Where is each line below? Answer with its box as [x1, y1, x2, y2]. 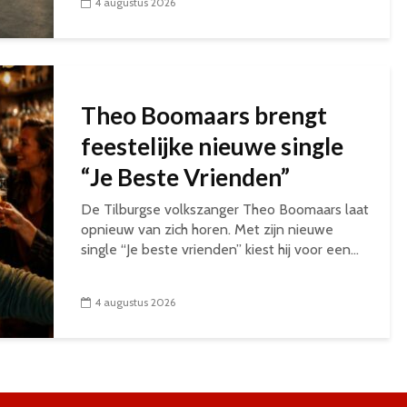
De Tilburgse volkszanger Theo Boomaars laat [81, 201, 369, 218]
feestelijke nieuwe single [81, 132, 343, 161]
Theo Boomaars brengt [81, 101, 327, 130]
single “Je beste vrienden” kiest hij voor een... [81, 241, 359, 258]
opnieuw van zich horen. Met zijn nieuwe [81, 221, 333, 238]
